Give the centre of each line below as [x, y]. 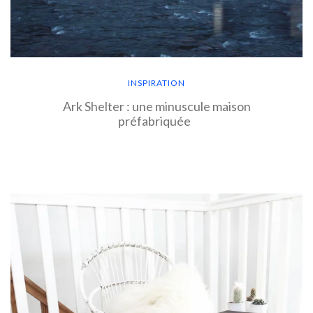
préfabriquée [156, 121]
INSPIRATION [156, 83]
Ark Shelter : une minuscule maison [156, 107]
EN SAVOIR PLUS [156, 155]
